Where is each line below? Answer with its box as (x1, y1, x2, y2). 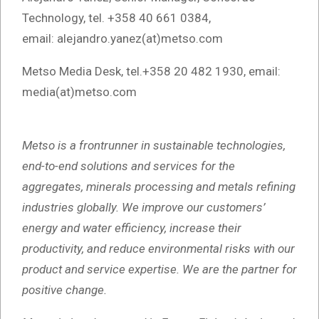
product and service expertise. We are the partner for (22, 262, 297, 277)
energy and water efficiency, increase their (22, 221, 241, 236)
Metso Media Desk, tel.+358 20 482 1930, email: (22, 64, 281, 79)
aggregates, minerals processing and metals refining (22, 179, 296, 194)
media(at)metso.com (22, 85, 140, 100)
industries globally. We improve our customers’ (22, 200, 265, 215)
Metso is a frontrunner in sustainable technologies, (22, 138, 286, 153)
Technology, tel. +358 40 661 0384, (22, 11, 211, 26)
